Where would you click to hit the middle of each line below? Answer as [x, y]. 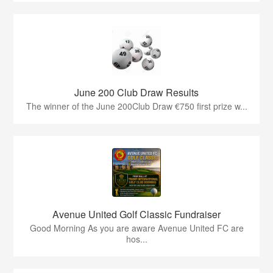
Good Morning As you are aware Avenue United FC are [136, 228]
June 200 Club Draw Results [136, 93]
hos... [136, 239]
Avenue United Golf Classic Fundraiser [136, 214]
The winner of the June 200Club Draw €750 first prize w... [136, 106]
